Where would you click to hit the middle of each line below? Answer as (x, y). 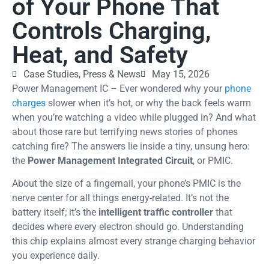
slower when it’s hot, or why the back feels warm (148, 103)
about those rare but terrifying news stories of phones (125, 131)
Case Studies (51, 74)
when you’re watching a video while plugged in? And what (134, 117)
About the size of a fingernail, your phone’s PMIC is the (126, 184)
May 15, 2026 (181, 74)
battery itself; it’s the (55, 213)
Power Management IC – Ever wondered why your (118, 88)
